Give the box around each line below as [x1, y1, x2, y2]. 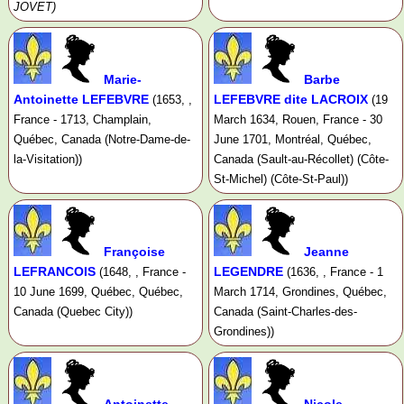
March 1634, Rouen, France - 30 [213, 113, 382, 127]
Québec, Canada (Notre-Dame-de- [14, 133, 190, 147]
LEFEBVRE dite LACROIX [213, 92, 368, 107]
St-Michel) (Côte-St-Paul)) [213, 172, 348, 187]
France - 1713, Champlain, [14, 113, 151, 127]
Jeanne [303, 244, 349, 260]
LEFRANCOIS [14, 264, 96, 280]
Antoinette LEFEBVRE [14, 92, 149, 107]
